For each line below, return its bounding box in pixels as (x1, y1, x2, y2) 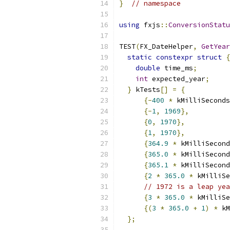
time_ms (160, 64, 193, 72)
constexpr (156, 53, 193, 62)
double (136, 64, 160, 72)
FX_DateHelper (140, 42, 193, 51)
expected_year (148, 74, 205, 83)
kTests (131, 85, 160, 94)
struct (197, 53, 222, 62)
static (127, 53, 152, 62)
